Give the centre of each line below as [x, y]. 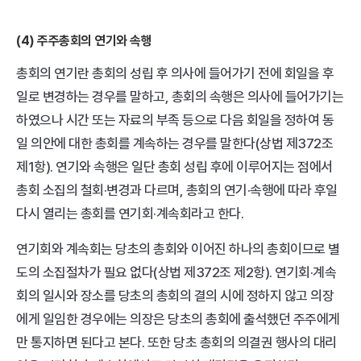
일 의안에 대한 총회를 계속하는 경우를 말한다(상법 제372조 [174, 143]
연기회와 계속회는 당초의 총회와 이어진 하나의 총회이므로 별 [178, 249]
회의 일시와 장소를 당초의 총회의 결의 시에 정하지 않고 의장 [175, 296]
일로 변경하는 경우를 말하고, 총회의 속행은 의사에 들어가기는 [180, 97]
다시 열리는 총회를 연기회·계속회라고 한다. [131, 214]
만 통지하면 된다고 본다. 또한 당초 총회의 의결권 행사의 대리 [176, 342]
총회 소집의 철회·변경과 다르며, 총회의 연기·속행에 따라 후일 [177, 190]
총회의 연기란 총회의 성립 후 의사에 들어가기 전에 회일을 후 [175, 73]
